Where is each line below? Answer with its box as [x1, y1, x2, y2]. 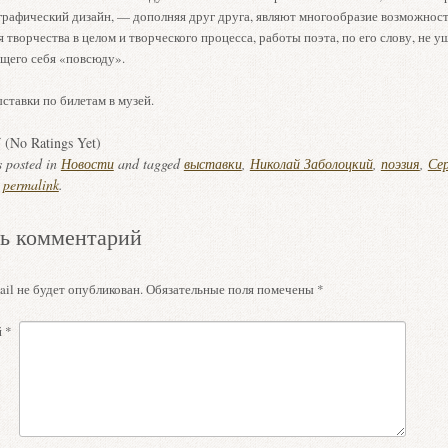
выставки [183, 154, 242, 173]
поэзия [380, 154, 420, 173]
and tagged [113, 154, 184, 173]
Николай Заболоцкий [249, 154, 373, 173]
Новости [60, 154, 114, 173]
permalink [2, 175, 59, 194]
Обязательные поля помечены [145, 280, 317, 298]
